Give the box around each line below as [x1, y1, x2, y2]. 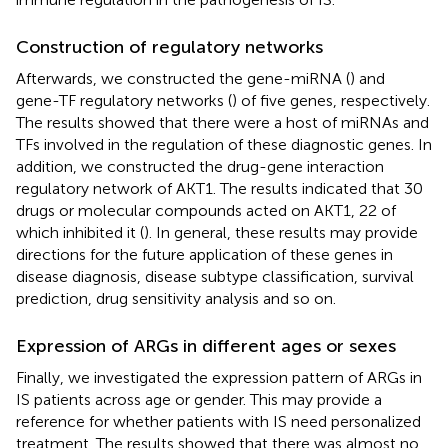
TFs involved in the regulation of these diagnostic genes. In [16, 134, 432, 154]
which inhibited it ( [16, 222, 144, 242]
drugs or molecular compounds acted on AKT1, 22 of [16, 200, 396, 220]
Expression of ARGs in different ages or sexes [16, 334, 396, 357]
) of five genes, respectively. [232, 90, 430, 110]
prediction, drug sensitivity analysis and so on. [16, 288, 336, 308]
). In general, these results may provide [144, 222, 418, 242]
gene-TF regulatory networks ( [16, 90, 232, 110]
